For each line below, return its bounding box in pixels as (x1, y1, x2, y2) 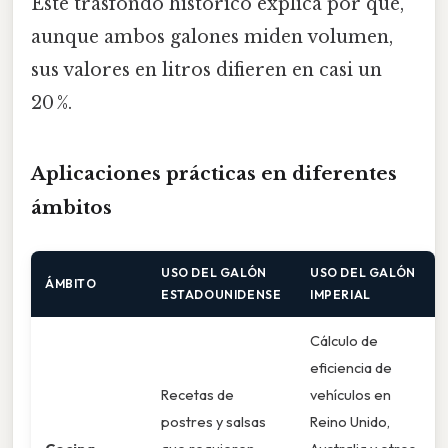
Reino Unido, (310, 412, 390, 432)
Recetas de (161, 385, 234, 405)
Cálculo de (310, 331, 378, 351)
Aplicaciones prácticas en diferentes (31, 161, 397, 185)
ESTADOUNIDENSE (161, 287, 282, 303)
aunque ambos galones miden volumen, (31, 26, 393, 49)
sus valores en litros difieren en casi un (31, 59, 382, 82)
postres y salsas (161, 412, 266, 432)
